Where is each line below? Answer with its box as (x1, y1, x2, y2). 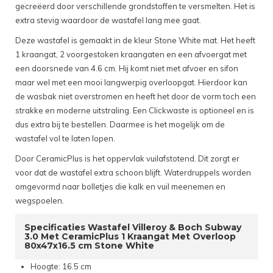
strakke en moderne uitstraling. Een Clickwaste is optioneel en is (15, 105, 254, 116)
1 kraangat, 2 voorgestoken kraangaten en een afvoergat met (15, 49, 247, 60)
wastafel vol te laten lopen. (15, 133, 115, 144)
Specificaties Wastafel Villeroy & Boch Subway (24, 222, 241, 233)
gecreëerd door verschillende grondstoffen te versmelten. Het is (15, 1, 255, 12)
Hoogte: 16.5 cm (30, 261, 91, 272)
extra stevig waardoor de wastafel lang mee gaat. (15, 15, 201, 26)
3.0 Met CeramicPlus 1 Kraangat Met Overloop (24, 231, 236, 243)
